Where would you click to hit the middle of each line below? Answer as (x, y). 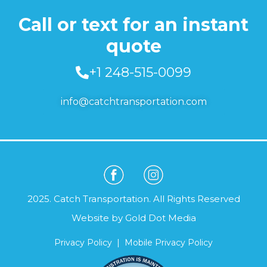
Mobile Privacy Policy (169, 242)
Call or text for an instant (133, 24)
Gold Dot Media (160, 218)
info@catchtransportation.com (133, 101)
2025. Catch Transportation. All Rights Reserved (133, 198)
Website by (98, 218)
